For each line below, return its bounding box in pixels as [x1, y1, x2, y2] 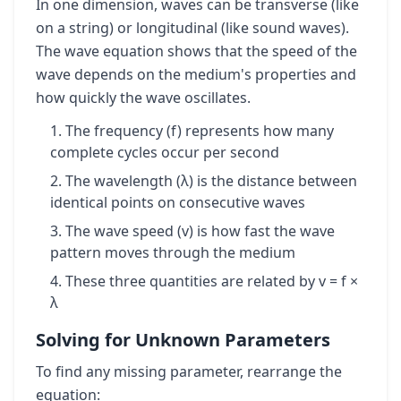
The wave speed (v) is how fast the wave [65, 221, 335, 241]
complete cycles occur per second [50, 142, 279, 162]
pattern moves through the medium [50, 243, 295, 262]
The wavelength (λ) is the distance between [65, 171, 357, 191]
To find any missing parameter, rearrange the [36, 362, 342, 381]
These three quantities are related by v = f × [65, 271, 358, 291]
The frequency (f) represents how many [65, 121, 334, 141]
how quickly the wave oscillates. [36, 88, 251, 107]
